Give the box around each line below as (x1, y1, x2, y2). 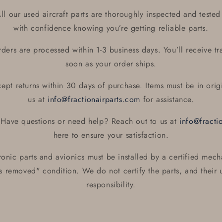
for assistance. (140, 94, 194, 105)
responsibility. (86, 179, 136, 190)
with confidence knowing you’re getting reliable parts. (13, 22, 209, 34)
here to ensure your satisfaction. (53, 129, 169, 141)
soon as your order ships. (65, 58, 157, 69)
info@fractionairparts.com (47, 94, 140, 105)
